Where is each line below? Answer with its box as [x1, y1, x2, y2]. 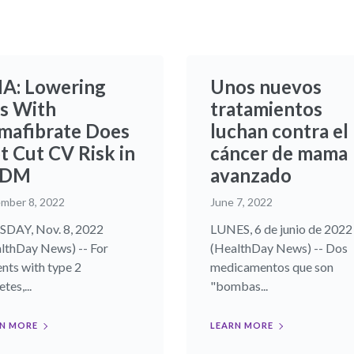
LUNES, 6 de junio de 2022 [210, 221, 352, 237]
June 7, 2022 [210, 195, 273, 209]
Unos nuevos [210, 75, 322, 99]
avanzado [210, 164, 292, 187]
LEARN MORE [210, 320, 273, 331]
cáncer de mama [210, 141, 348, 165]
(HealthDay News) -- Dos [210, 240, 348, 256]
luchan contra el [210, 119, 348, 143]
